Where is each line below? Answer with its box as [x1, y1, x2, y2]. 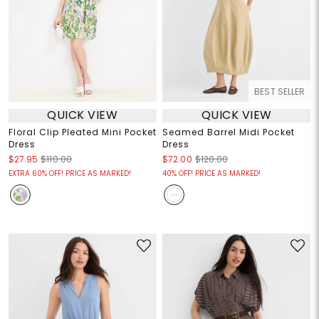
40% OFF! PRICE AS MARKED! [162, 167, 261, 179]
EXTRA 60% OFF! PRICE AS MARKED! [8, 167, 131, 179]
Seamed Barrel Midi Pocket [162, 125, 295, 138]
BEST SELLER [254, 85, 305, 98]
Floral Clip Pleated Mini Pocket [8, 125, 157, 138]
